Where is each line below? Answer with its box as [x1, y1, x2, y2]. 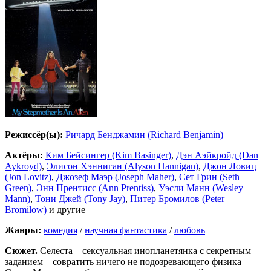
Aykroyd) [5, 161, 42, 172]
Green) [5, 183, 31, 194]
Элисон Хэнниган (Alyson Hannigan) [47, 161, 198, 172]
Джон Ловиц [203, 161, 256, 172]
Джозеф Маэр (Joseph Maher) [56, 172, 174, 183]
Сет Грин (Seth [179, 172, 240, 183]
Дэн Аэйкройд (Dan [176, 150, 258, 161]
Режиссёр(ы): [5, 129, 63, 140]
